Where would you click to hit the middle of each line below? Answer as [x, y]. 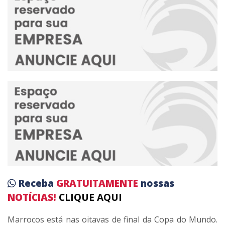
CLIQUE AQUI [90, 197]
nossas [157, 183]
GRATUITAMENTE [98, 183]
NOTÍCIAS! [32, 197]
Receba [37, 183]
